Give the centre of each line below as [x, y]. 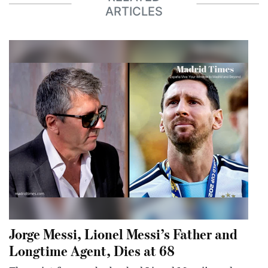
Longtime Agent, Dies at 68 [92, 251]
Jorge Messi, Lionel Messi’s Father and [123, 234]
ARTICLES [134, 11]
